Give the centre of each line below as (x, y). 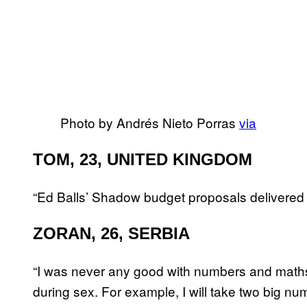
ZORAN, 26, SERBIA (111, 234)
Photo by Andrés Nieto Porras (150, 123)
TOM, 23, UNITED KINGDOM (143, 160)
